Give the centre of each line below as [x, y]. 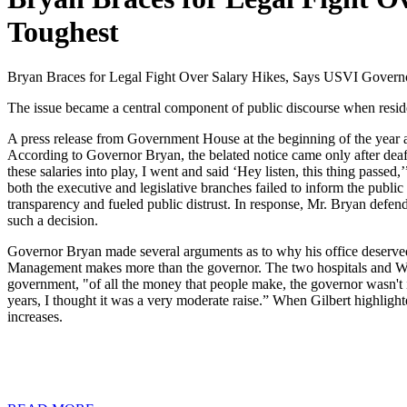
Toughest [63, 32]
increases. [35, 316]
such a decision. [53, 220]
